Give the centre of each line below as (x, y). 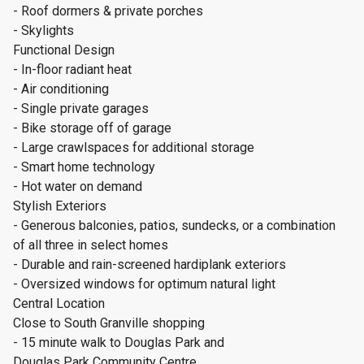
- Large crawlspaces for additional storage (134, 147)
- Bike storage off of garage (92, 128)
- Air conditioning (61, 89)
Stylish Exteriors (60, 206)
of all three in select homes (91, 245)
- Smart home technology (84, 167)
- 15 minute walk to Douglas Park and (119, 342)
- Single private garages (81, 108)
